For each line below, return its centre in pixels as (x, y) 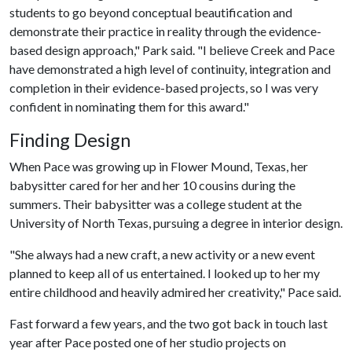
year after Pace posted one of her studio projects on (148, 342)
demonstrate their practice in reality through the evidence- (165, 31)
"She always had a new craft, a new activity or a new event (162, 254)
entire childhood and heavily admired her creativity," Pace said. (175, 291)
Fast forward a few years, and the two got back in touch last (169, 323)
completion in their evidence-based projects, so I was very (164, 87)
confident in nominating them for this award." (129, 106)
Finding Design (70, 139)
